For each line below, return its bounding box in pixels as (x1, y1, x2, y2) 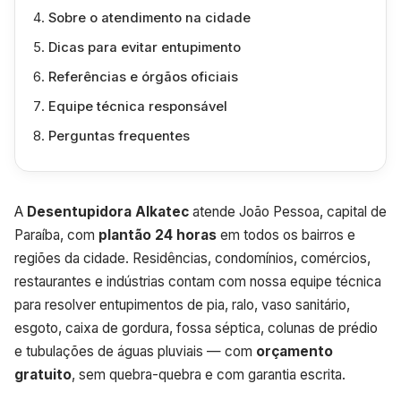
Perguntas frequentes (47, 128, 190, 145)
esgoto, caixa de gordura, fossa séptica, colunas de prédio (14, 319, 378, 337)
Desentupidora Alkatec (27, 202, 189, 220)
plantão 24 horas (98, 226, 217, 243)
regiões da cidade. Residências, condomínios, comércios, (14, 249, 371, 267)
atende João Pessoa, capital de (189, 202, 387, 220)
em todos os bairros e (217, 226, 355, 243)
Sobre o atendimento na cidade (47, 10, 251, 27)
